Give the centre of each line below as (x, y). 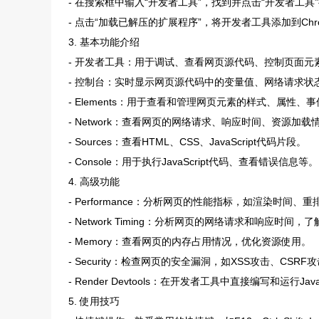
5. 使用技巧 (94, 301)
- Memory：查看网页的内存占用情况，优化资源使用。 (190, 241)
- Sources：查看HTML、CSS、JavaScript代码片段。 (187, 141)
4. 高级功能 (94, 181)
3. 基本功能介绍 (104, 42)
